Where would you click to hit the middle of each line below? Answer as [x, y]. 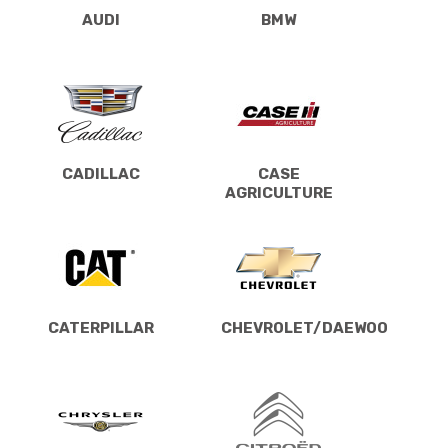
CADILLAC [100, 173]
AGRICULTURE [278, 192]
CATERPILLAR [100, 327]
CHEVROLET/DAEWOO [304, 327]
